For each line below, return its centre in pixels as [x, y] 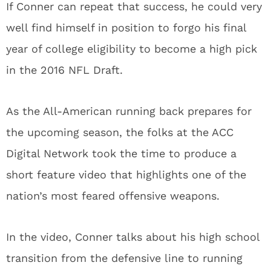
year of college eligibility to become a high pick [132, 49]
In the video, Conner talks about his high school [133, 237]
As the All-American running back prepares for [129, 111]
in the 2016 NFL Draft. [64, 70]
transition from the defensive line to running [124, 258]
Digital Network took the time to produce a [121, 153]
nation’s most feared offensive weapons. [113, 196]
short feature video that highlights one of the [126, 175]
